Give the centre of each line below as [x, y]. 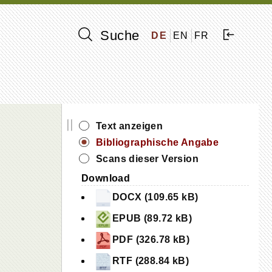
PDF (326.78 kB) [151, 240]
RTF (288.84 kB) [151, 261]
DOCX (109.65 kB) [155, 197]
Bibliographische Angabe [158, 142]
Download [106, 178]
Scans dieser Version [147, 159]
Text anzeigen [130, 126]
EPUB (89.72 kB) [152, 219]
